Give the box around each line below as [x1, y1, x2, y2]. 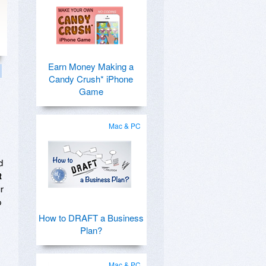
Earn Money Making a [48, 60, 134, 72]
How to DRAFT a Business [38, 211, 144, 224]
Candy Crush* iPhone [49, 72, 133, 85]
